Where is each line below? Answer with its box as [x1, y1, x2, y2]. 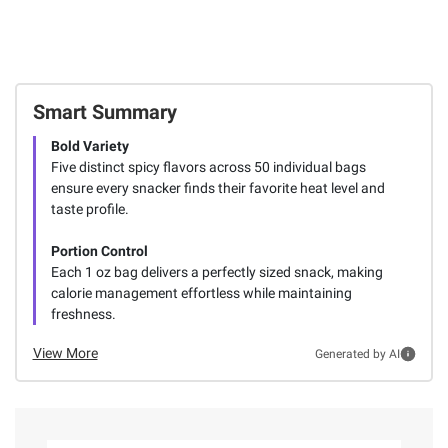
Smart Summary [32, 100, 177, 125]
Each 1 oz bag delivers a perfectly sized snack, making [50, 264, 383, 281]
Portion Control [50, 243, 148, 260]
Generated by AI [314, 346, 400, 361]
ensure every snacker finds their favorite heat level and [50, 180, 385, 197]
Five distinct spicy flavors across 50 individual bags [50, 159, 366, 176]
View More [32, 345, 98, 362]
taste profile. [50, 201, 129, 218]
